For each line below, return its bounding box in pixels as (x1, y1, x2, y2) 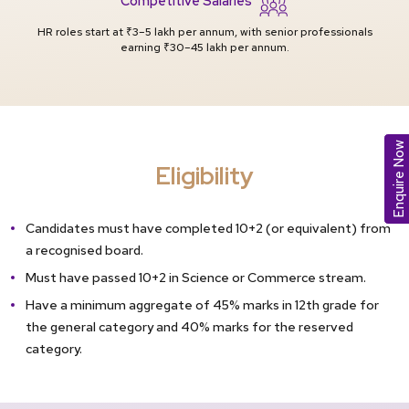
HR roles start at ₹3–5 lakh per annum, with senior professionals (37, 24, 372, 39)
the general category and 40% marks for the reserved (26, 318, 353, 336)
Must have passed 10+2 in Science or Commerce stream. (26, 267, 366, 286)
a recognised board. (26, 240, 143, 258)
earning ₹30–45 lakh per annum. (120, 39, 289, 55)
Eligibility (155, 159, 254, 192)
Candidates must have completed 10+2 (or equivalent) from (26, 218, 391, 236)
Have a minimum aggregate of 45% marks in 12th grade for (26, 296, 379, 314)
